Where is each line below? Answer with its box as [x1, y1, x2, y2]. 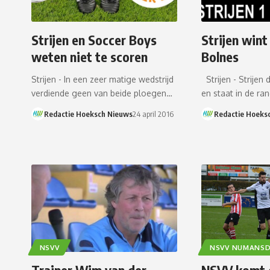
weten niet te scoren [31, 48, 148, 66]
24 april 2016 [132, 109, 174, 119]
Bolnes [201, 48, 239, 66]
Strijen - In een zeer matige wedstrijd [31, 74, 174, 85]
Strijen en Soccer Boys [31, 31, 157, 49]
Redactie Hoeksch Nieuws [43, 109, 133, 119]
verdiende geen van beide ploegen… [31, 88, 172, 99]
